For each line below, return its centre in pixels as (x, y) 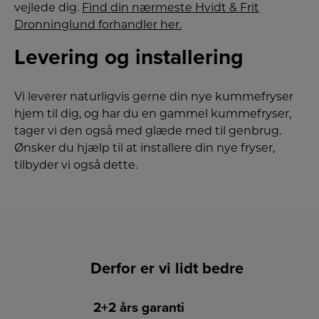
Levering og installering (129, 58)
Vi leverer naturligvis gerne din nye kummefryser (154, 97)
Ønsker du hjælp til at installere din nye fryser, (145, 148)
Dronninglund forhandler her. (98, 25)
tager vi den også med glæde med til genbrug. (148, 131)
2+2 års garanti (139, 308)
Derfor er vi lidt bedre (167, 269)
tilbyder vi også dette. (76, 165)
